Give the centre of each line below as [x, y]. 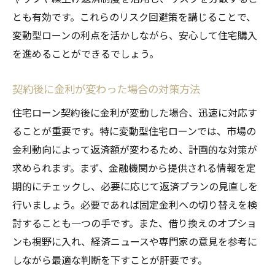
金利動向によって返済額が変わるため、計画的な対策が [135, 149]
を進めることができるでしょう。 [86, 53]
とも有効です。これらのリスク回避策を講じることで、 [134, 16]
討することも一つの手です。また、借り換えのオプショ [134, 223]
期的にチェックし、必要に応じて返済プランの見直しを [135, 186]
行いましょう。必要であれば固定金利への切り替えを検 [135, 204]
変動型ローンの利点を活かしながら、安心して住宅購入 [135, 35]
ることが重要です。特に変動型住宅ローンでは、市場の [134, 130]
